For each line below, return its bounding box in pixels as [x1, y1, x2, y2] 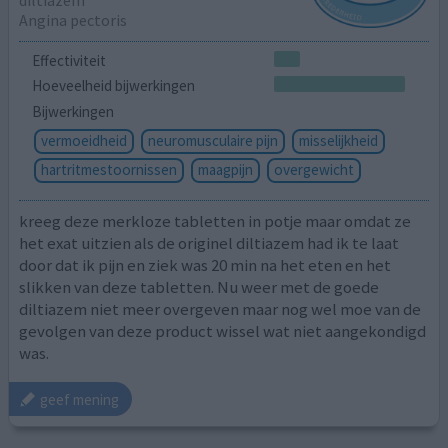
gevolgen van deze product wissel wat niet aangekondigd [19, 319, 427, 342]
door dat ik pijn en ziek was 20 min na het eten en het [19, 253, 392, 276]
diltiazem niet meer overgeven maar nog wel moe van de [19, 297, 422, 320]
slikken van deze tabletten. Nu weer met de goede [19, 275, 380, 298]
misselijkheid [298, 131, 378, 151]
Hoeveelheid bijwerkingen [31, 76, 195, 96]
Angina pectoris [19, 10, 128, 31]
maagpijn [197, 160, 253, 180]
